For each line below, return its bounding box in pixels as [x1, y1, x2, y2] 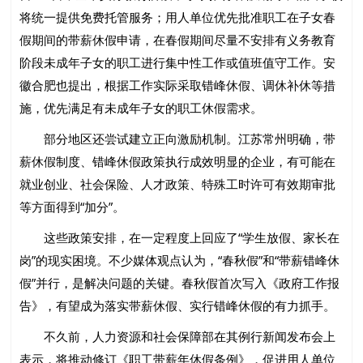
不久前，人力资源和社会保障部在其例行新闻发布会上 [19, 328, 336, 345]
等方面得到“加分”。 [19, 199, 126, 216]
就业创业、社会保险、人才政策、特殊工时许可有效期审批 [19, 176, 336, 193]
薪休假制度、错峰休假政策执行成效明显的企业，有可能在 [19, 153, 336, 170]
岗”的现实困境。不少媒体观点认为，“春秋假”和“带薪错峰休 [19, 252, 340, 269]
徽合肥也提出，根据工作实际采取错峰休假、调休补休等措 [19, 77, 336, 94]
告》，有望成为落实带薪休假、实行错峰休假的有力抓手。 [19, 297, 336, 314]
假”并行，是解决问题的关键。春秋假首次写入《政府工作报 [19, 275, 340, 292]
